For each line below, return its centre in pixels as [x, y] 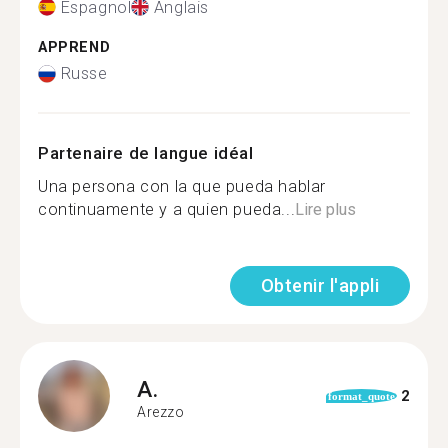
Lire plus [326, 209]
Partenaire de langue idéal [146, 153]
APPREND [74, 47]
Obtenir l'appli [319, 285]
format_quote [361, 396]
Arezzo [161, 411]
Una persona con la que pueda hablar [182, 186]
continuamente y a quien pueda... [167, 209]
